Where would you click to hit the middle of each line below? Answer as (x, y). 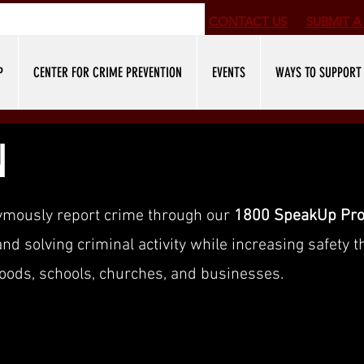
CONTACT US (248, 22)
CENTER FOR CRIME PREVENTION (108, 72)
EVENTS (229, 72)
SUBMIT (328, 22)
